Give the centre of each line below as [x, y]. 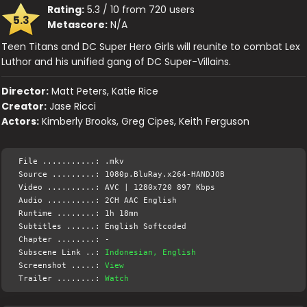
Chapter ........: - [64, 240]
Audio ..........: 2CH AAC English [98, 201]
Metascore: [78, 25]
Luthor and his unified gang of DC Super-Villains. [116, 62]
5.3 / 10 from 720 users [140, 10]
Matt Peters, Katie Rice [105, 91]
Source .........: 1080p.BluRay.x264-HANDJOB [122, 175]
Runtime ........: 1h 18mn [79, 214]
